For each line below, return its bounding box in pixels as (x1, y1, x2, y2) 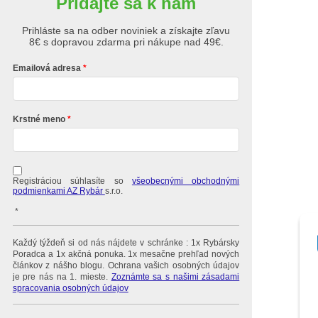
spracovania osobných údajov (12, 283, 128, 294)
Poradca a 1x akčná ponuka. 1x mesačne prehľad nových (12, 249, 240, 260)
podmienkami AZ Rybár (12, 186, 105, 197)
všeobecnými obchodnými (131, 176, 240, 187)
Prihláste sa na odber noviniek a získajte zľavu (22, 25, 230, 36)
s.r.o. (104, 186, 123, 197)
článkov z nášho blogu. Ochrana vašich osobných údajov (12, 261, 240, 271)
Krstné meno (12, 114, 65, 124)
